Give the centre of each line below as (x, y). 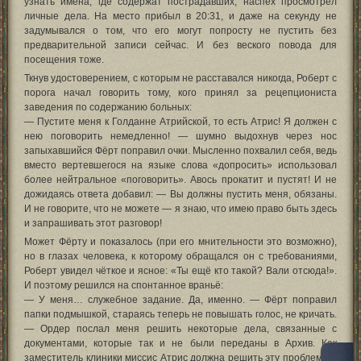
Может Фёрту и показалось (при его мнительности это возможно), (180, 242)
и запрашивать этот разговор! (93, 223)
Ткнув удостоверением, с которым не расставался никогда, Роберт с (180, 78)
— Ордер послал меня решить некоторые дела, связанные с (180, 329)
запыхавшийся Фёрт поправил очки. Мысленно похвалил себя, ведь (180, 151)
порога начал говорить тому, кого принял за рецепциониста (180, 93)
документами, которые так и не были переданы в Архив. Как (180, 343)
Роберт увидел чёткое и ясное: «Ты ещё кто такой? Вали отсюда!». (180, 271)
